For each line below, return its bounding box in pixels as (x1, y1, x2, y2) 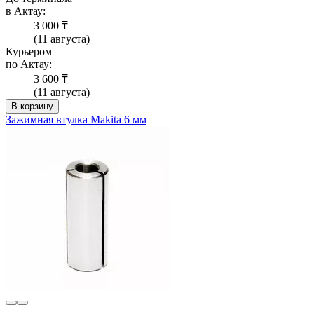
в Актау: (6, 5, 46, 18)
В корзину (11, 101, 53, 112)
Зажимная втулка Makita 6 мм (6, 114, 146, 126)
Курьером (6, 46, 52, 58)
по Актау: (6, 58, 52, 71)
